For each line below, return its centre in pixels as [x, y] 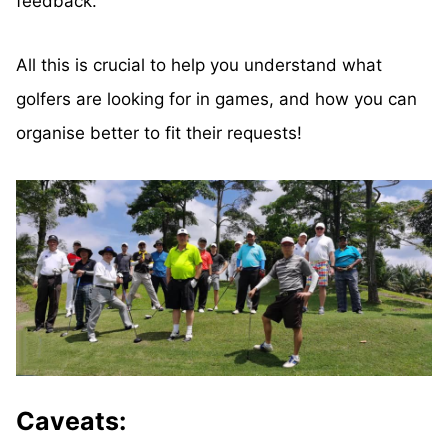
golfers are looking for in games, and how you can [216, 99]
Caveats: [71, 420]
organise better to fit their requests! [159, 133]
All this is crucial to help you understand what [199, 65]
